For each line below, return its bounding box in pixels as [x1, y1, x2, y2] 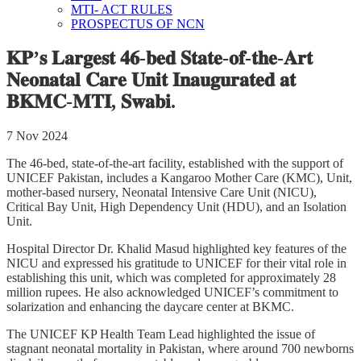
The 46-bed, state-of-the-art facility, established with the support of [6, 156, 343, 170]
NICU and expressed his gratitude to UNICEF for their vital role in [6, 255, 346, 270]
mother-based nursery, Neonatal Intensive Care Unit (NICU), [6, 185, 317, 199]
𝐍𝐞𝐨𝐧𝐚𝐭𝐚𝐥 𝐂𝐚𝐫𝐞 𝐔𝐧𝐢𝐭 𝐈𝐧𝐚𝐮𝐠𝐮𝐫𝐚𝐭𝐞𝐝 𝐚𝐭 [6, 68, 296, 90]
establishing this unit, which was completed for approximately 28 [6, 270, 336, 284]
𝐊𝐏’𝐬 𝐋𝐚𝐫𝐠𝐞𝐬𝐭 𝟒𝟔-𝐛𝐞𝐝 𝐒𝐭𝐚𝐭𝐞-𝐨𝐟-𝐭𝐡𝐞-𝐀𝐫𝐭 [6, 47, 313, 68]
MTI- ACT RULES [71, 2, 172, 16]
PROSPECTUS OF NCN [71, 17, 205, 31]
